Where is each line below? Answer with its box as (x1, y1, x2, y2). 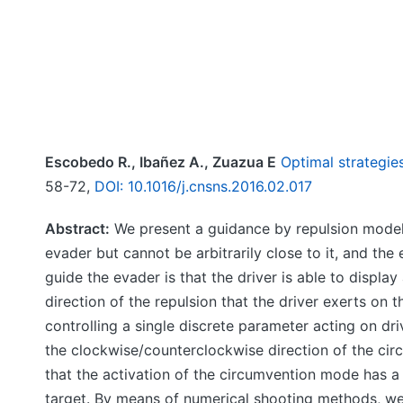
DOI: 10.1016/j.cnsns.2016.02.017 (94, 177, 312, 195)
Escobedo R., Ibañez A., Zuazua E (45, 153, 276, 171)
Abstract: (45, 219, 110, 237)
